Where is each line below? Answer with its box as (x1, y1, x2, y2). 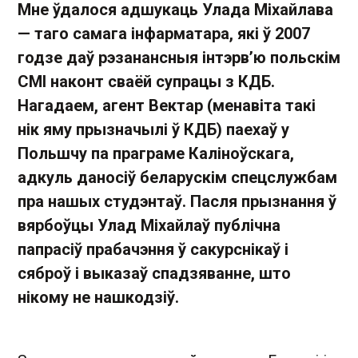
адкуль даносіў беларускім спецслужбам (18, 168, 337, 187)
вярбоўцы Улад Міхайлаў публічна (18, 216, 280, 235)
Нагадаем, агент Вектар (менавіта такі (18, 96, 316, 115)
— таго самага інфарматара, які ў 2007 (18, 24, 310, 43)
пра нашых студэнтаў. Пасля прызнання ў (18, 192, 336, 211)
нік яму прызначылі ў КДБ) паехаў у (18, 120, 289, 139)
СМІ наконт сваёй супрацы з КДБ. (18, 72, 275, 91)
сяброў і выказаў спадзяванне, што (18, 264, 291, 283)
